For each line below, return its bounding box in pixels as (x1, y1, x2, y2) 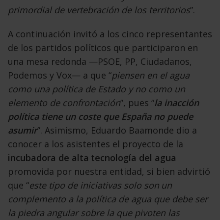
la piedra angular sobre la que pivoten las (7, 207, 180, 219)
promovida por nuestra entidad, (7, 165, 147, 178)
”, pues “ (120, 97, 154, 109)
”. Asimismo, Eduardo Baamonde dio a (37, 124, 197, 137)
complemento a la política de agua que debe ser (7, 193, 208, 205)
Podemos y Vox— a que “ (7, 69, 111, 82)
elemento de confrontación (7, 97, 120, 109)
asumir (7, 124, 37, 137)
